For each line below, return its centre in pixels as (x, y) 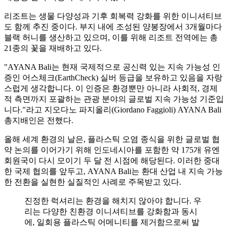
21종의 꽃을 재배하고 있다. (53, 48)
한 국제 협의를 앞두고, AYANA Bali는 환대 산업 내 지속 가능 (113, 171)
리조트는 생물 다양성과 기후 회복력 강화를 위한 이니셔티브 (113, 16)
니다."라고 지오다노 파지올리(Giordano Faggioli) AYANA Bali (113, 109)
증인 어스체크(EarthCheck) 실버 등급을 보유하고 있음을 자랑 (113, 77)
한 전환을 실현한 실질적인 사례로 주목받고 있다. (93, 182)
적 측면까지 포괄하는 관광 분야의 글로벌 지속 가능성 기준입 (114, 99)
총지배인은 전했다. (39, 120)
